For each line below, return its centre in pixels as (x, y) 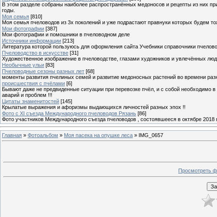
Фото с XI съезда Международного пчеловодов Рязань (69, 113)
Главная (12, 135)
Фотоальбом (43, 135)
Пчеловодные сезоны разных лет (43, 71)
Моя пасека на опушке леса (98, 135)
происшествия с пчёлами (33, 83)
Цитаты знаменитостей (31, 101)
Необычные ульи (23, 65)
